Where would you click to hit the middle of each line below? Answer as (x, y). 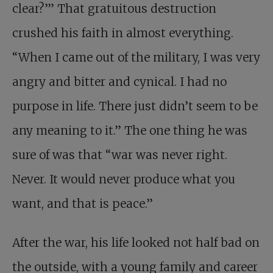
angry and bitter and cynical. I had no (119, 82)
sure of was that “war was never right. (120, 155)
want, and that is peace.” (83, 204)
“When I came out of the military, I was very (136, 57)
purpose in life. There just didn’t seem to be (135, 106)
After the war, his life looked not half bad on (136, 243)
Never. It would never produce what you (124, 179)
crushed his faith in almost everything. (123, 33)
